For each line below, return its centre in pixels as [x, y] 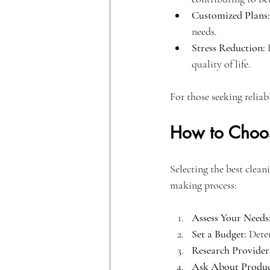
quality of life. [221, 64]
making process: [203, 185]
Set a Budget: [219, 234]
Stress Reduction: [228, 47]
